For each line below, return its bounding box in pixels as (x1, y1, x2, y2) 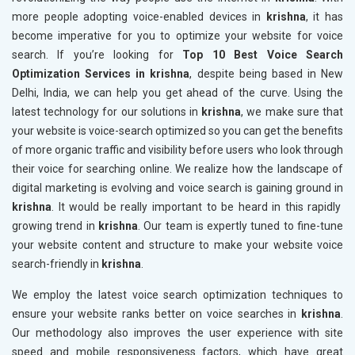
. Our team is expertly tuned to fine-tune (137, 219, 344, 233)
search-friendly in (12, 258, 99, 271)
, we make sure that (241, 105, 344, 119)
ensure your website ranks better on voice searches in (12, 307, 297, 321)
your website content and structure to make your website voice (12, 239, 343, 252)
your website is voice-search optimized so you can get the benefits (12, 124, 343, 138)
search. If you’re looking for (12, 48, 183, 62)
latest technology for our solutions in (12, 105, 198, 119)
